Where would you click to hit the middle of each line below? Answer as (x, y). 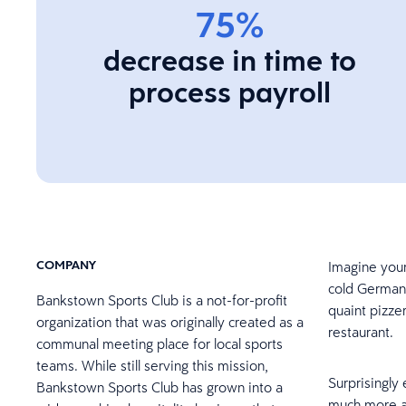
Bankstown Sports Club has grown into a (159, 387)
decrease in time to (229, 60)
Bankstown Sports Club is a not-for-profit (162, 300)
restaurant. (360, 332)
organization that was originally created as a (170, 322)
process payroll (229, 92)
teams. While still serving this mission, (152, 365)
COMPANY (66, 265)
